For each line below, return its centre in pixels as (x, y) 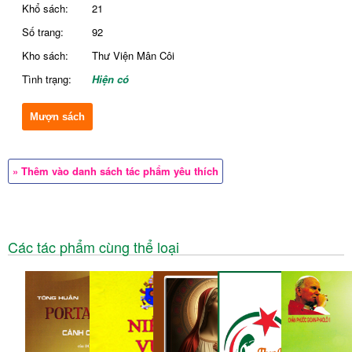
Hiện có (110, 79)
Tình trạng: (46, 79)
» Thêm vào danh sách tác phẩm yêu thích (115, 171)
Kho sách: (45, 56)
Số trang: (42, 32)
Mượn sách (57, 117)
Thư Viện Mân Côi (133, 56)
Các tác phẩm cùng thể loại (93, 247)
